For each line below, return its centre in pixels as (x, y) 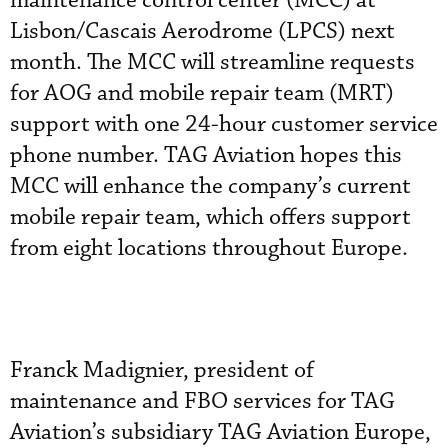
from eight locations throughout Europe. (209, 248)
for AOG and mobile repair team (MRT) (202, 93)
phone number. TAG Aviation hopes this (206, 155)
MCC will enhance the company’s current (210, 186)
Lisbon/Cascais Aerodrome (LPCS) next (202, 31)
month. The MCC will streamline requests (212, 62)
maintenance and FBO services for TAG (202, 401)
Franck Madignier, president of (162, 370)
